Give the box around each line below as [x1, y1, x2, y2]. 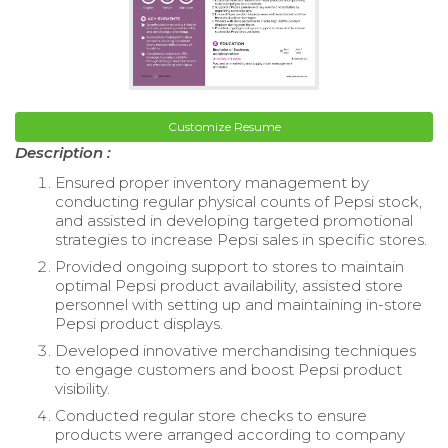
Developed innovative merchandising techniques [55, 341, 416, 361]
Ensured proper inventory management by [55, 173, 369, 193]
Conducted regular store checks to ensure [55, 406, 367, 426]
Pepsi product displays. [55, 314, 223, 334]
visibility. [55, 379, 110, 399]
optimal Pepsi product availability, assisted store [55, 276, 403, 296]
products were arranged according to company [55, 425, 405, 445]
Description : [15, 143, 111, 163]
